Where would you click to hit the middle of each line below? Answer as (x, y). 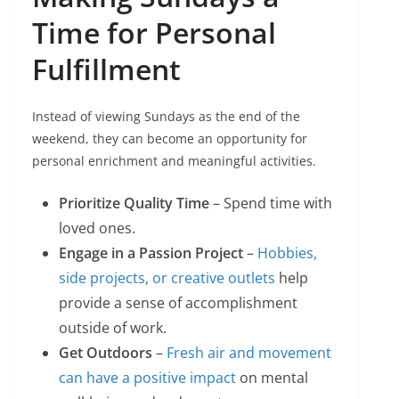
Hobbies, (287, 253)
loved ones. (97, 228)
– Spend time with (271, 204)
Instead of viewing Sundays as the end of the (166, 117)
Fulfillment (106, 69)
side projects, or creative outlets (167, 278)
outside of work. (113, 328)
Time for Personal (154, 33)
